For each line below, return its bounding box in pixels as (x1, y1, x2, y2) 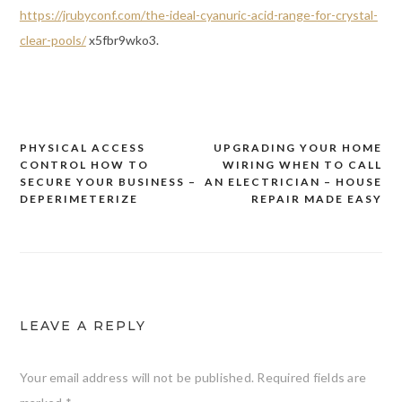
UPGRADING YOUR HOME (214, 141, 383, 155)
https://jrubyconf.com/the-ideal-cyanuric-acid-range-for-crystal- (19, 7, 378, 23)
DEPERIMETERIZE (19, 192, 138, 206)
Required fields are (257, 370, 367, 386)
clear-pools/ (19, 32, 86, 48)
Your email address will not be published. (19, 370, 255, 386)
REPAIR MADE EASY (251, 192, 383, 206)
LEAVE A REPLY (19, 318, 146, 335)
